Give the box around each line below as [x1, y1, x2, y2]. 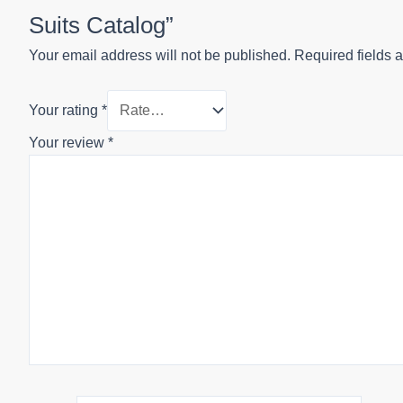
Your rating [29, 103, 102, 119]
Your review [29, 134, 108, 150]
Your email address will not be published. [29, 47, 291, 63]
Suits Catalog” [29, 11, 174, 39]
